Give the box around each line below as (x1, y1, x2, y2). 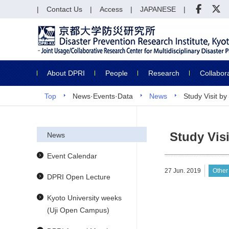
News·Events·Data (73, 92, 133, 100)
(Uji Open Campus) (47, 206, 109, 214)
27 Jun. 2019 (165, 167, 201, 174)
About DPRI (47, 68, 85, 77)
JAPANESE (140, 5, 176, 13)
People (105, 68, 128, 77)
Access (100, 5, 123, 13)
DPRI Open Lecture (47, 173, 110, 181)
